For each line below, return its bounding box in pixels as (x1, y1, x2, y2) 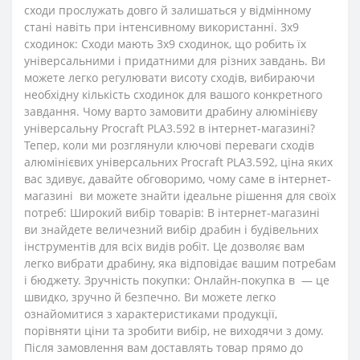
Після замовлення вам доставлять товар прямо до (24, 340, 303, 355)
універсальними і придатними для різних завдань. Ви (24, 53, 325, 68)
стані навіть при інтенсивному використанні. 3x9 (24, 19, 299, 35)
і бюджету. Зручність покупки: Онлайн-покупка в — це (24, 272, 329, 288)
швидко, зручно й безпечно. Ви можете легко (24, 289, 276, 305)
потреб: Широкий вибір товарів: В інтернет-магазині (24, 205, 323, 220)
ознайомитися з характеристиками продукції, (24, 306, 277, 321)
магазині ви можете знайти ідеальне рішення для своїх (24, 188, 336, 203)
